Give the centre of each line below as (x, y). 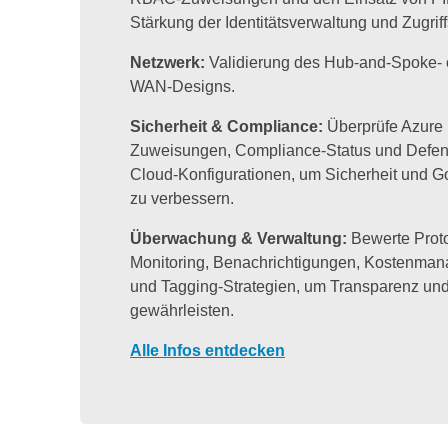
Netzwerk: (169, 63)
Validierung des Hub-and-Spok (318, 63)
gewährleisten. (182, 311)
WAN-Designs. (182, 87)
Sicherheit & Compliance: (228, 127)
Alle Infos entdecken (207, 351)
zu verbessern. (184, 199)
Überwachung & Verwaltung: (240, 239)
